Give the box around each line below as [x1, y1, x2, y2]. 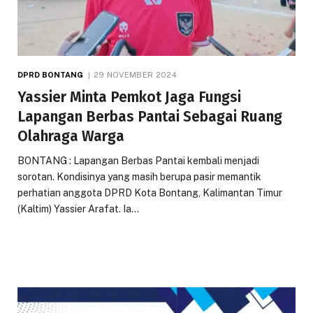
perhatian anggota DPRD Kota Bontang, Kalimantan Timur [17, 187, 282, 198]
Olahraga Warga [17, 126, 124, 145]
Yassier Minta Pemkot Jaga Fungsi [17, 87, 241, 106]
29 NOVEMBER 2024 [93, 70, 177, 79]
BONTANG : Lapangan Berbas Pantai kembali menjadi [17, 154, 259, 166]
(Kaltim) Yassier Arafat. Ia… [17, 203, 139, 214]
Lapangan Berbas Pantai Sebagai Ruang [17, 107, 282, 126]
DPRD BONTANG [17, 70, 84, 79]
